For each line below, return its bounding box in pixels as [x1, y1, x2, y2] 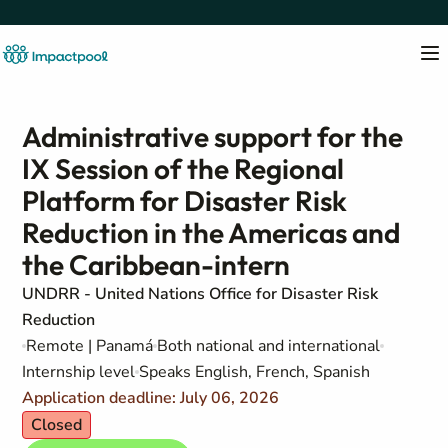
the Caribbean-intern [22, 247, 291, 282]
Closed [31, 414, 83, 436]
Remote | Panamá [26, 335, 154, 357]
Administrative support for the [22, 119, 404, 154]
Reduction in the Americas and [22, 215, 401, 250]
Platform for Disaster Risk [22, 183, 348, 218]
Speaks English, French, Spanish [139, 361, 371, 383]
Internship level [22, 361, 136, 383]
